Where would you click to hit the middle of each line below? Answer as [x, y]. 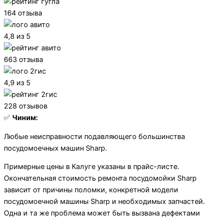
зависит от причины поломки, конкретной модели [91, 190]
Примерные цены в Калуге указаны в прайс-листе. [92, 167]
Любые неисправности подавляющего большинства [94, 136]
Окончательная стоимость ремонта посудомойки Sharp [100, 178]
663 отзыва [23, 60]
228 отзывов [26, 106]
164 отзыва [23, 13]
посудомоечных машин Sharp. [55, 148]
